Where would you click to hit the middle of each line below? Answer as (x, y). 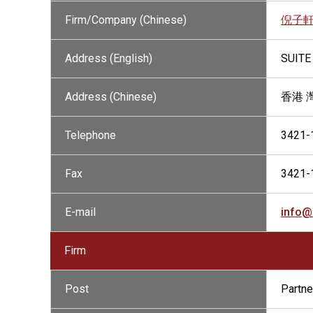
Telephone (90, 135)
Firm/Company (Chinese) (126, 20)
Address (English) (109, 58)
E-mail (80, 212)
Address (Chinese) (111, 97)
